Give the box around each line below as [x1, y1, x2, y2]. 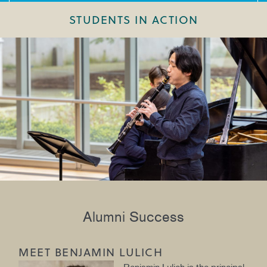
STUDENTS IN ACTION [69, 11, 198, 28]
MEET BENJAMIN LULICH [18, 244, 163, 260]
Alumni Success [83, 209, 184, 225]
